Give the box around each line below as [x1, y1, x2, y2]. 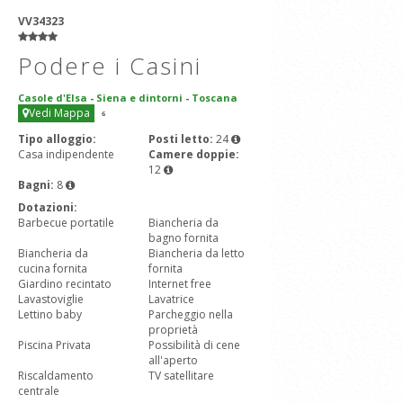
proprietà [148, 322, 198, 337]
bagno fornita [148, 230, 219, 246]
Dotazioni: [18, 200, 77, 215]
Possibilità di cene [148, 337, 240, 353]
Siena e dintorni [96, 91, 183, 104]
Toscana [192, 91, 237, 104]
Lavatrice [148, 291, 194, 307]
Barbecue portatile [18, 215, 114, 230]
